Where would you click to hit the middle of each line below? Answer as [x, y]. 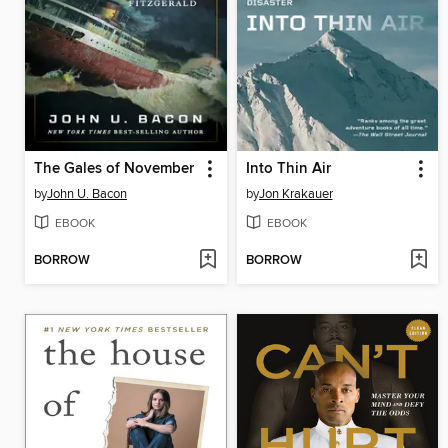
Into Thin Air [288, 168]
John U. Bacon [87, 193]
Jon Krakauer [295, 193]
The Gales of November [114, 168]
